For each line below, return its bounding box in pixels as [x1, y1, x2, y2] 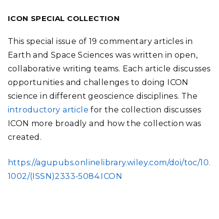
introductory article [8, 105, 88, 114]
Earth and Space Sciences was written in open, [8, 50, 197, 60]
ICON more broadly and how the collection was [8, 119, 201, 128]
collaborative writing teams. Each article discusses [8, 64, 211, 73]
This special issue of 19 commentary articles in [8, 37, 193, 46]
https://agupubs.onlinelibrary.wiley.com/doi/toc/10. [8, 158, 211, 167]
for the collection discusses [88, 105, 201, 114]
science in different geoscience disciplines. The [8, 91, 198, 101]
